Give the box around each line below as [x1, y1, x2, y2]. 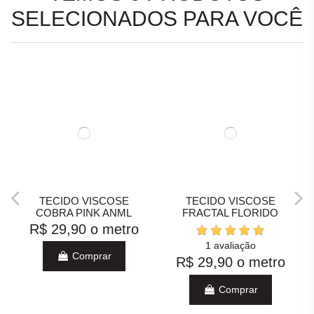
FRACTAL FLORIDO [182, 207, 278, 219]
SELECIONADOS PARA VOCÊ [11, 7, 303, 31]
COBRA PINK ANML [36, 207, 132, 219]
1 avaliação [205, 239, 256, 251]
